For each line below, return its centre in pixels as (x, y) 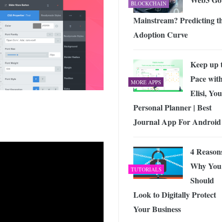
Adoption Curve (161, 34)
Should (202, 180)
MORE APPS (146, 82)
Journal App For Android (177, 121)
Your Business (157, 209)
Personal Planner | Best (172, 107)
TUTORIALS (146, 169)
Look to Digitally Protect (175, 194)
